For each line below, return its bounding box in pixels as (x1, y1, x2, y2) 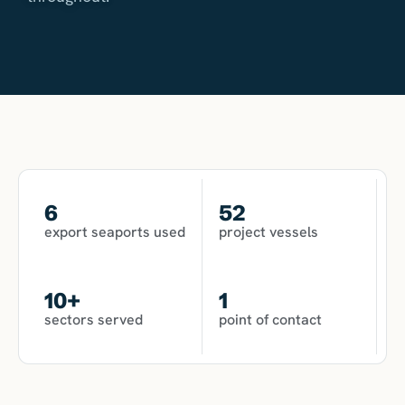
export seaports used (44, 221, 185, 241)
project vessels (219, 221, 318, 241)
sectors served (44, 309, 143, 329)
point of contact (219, 309, 322, 329)
